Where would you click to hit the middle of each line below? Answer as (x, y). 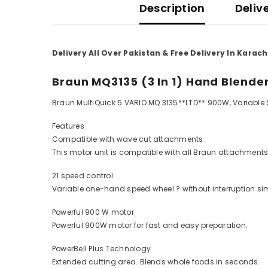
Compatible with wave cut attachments (128, 139)
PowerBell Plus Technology (101, 249)
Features (68, 126)
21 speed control (83, 176)
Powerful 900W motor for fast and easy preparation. (150, 226)
